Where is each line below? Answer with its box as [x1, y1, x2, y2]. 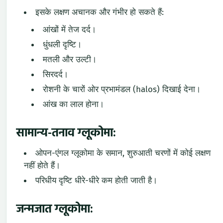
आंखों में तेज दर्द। [43, 24, 96, 35]
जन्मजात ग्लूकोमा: [16, 200, 93, 220]
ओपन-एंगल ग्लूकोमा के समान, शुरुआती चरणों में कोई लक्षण [35, 148, 211, 159]
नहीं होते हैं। [24, 160, 60, 171]
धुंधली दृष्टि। [43, 39, 82, 50]
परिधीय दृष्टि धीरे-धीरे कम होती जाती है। [35, 175, 157, 186]
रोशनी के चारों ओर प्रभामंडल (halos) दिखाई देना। [43, 84, 201, 95]
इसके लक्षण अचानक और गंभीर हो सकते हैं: [35, 7, 164, 18]
